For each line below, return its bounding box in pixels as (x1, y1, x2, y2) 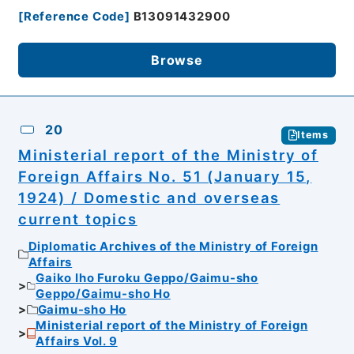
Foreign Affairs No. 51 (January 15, (17, 167, 312, 185)
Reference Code (23, 9, 126, 24)
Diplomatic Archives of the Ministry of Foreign (28, 239, 318, 254)
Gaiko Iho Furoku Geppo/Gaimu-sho (36, 270, 258, 285)
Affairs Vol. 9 (36, 333, 118, 348)
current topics (17, 209, 137, 228)
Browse (151, 52, 203, 69)
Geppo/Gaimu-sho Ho (36, 286, 171, 301)
